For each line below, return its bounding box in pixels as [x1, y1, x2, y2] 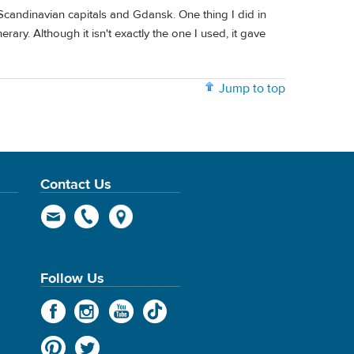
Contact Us [40, 175, 111, 194]
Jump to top [219, 81, 285, 97]
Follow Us [40, 269, 104, 288]
